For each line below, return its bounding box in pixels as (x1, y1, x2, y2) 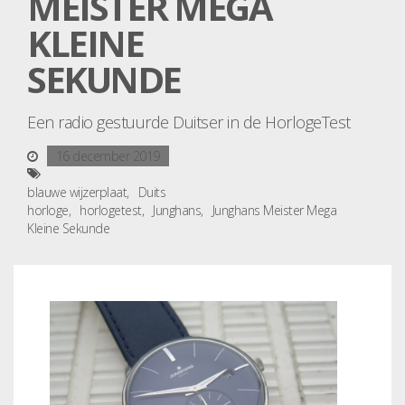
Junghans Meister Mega (212, 202, 336, 219)
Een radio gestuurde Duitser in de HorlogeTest (27, 111, 351, 133)
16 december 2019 (55, 147, 160, 165)
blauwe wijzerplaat (27, 184, 127, 201)
